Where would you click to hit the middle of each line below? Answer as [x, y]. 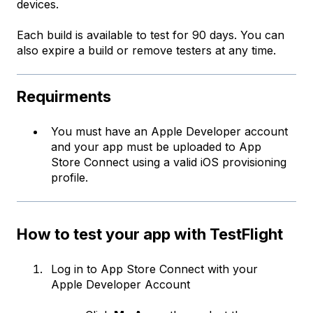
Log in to [74, 269]
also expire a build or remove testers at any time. [146, 51]
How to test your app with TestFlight [150, 234]
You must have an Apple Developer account [169, 132]
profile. [70, 178]
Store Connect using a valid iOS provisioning [169, 162]
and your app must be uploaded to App [156, 147]
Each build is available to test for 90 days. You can [151, 35]
